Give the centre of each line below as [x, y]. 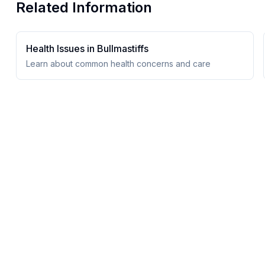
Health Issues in [61, 49]
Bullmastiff [120, 49]
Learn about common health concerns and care [118, 64]
